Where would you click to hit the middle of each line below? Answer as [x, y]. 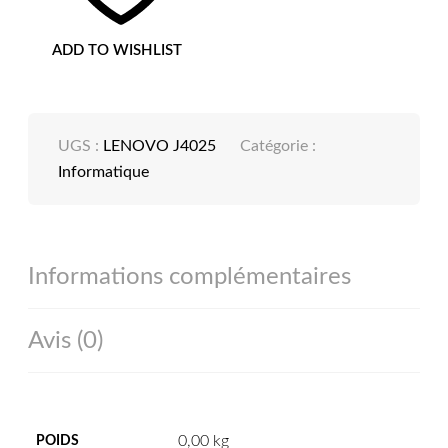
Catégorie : [278, 146]
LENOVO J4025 [160, 146]
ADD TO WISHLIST [117, 51]
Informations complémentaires [190, 277]
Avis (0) [66, 341]
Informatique [104, 172]
